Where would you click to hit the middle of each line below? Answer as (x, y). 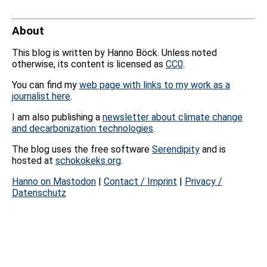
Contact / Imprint (140, 181)
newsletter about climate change (173, 117)
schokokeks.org (88, 161)
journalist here (41, 96)
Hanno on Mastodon (54, 181)
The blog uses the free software (82, 149)
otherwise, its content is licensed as (89, 64)
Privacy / (204, 181)
